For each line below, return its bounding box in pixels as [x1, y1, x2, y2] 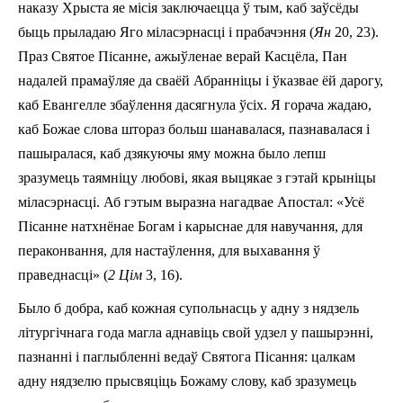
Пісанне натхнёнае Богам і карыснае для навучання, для [18, 218, 363, 234]
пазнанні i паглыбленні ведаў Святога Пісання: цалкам [18, 348, 355, 364]
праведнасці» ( [18, 266, 108, 282]
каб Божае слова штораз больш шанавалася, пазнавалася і [18, 121, 370, 137]
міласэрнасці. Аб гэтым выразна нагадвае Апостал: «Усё [18, 193, 364, 210]
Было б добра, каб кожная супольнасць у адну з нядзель [18, 300, 359, 316]
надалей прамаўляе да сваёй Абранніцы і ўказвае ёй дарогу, [18, 72, 383, 88]
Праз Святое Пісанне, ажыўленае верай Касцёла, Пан [18, 48, 347, 64]
